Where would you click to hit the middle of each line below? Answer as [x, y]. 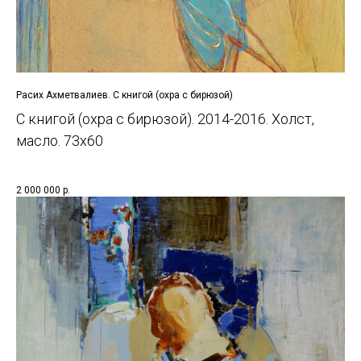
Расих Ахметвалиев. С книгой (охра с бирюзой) [124, 95]
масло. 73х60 [60, 140]
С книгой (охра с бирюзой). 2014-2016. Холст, [165, 118]
